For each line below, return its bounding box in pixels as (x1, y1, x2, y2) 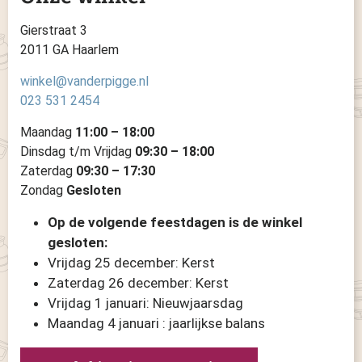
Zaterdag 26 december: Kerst (48, 275, 229, 291)
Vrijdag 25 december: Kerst (48, 255, 215, 271)
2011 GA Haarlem (20, 42, 119, 57)
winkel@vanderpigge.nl (20, 74, 149, 89)
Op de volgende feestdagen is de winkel (48, 214, 302, 230)
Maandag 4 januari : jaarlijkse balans (48, 315, 265, 331)
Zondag (20, 183, 66, 198)
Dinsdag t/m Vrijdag (20, 144, 135, 159)
